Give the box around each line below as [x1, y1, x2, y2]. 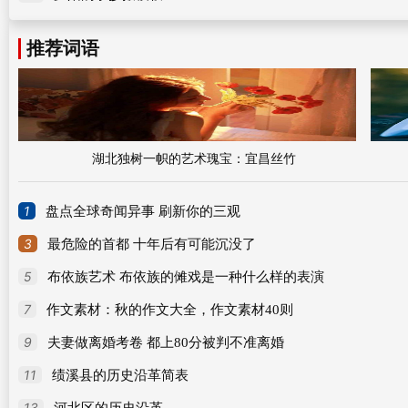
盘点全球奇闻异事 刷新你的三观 [46, 204, 240, 219]
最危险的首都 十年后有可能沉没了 [47, 237, 256, 251]
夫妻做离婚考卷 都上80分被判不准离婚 [47, 335, 284, 350]
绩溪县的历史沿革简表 [52, 368, 189, 382]
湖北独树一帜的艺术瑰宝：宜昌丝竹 [92, 152, 297, 166]
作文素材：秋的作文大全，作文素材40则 [46, 302, 293, 317]
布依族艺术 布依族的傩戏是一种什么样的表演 [47, 270, 324, 284]
